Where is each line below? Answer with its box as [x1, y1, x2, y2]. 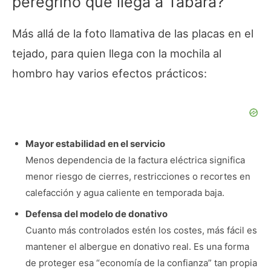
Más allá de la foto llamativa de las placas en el [12, 27, 253, 41]
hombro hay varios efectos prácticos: [12, 67, 207, 80]
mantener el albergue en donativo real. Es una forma [25, 241, 249, 253]
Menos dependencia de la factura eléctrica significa [25, 154, 245, 166]
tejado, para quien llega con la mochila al [12, 47, 221, 60]
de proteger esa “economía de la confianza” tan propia [25, 257, 257, 269]
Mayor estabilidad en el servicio [25, 138, 165, 150]
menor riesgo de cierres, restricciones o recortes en [25, 171, 250, 183]
